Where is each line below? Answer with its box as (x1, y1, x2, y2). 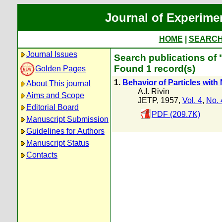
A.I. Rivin (138, 87, 169, 96)
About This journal (26, 79, 91, 88)
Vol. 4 (182, 96, 202, 105)
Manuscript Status (26, 139, 89, 147)
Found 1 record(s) (114, 63, 195, 74)
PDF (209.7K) (152, 110, 200, 118)
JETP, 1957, (138, 96, 182, 105)
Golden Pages (35, 64, 86, 73)
